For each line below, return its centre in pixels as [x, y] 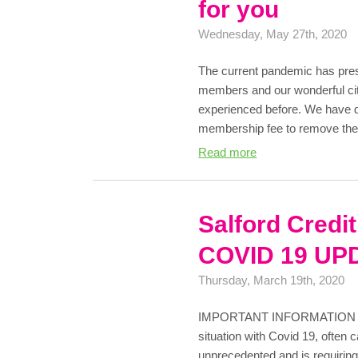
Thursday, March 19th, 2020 [272, 280]
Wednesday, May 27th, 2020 [273, 34]
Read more [228, 153]
